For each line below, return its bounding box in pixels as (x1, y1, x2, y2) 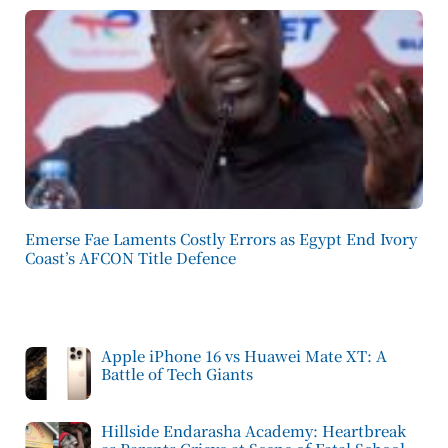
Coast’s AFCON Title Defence (25, 247, 236, 268)
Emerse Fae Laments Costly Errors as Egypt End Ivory (25, 228, 417, 249)
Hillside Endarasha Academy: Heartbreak (101, 419, 406, 441)
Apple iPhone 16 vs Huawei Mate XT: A (101, 345, 387, 366)
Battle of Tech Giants (101, 363, 253, 384)
